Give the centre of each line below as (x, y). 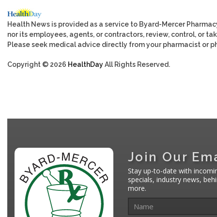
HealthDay (85, 64)
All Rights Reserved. (137, 64)
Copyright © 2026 (38, 64)
